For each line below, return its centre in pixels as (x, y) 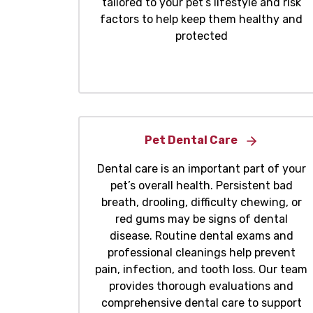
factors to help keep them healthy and (201, 20)
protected (201, 36)
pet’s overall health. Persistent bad (201, 186)
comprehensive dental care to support (201, 303)
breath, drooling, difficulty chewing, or (201, 203)
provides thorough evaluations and (201, 286)
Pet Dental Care (191, 140)
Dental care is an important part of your (201, 169)
